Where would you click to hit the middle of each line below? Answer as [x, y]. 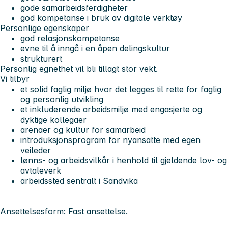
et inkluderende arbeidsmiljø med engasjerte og [111, 109]
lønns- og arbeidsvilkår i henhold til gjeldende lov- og [124, 160]
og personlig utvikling [62, 99]
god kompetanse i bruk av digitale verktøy [101, 18]
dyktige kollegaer [53, 119]
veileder [36, 150]
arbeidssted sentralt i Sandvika [79, 180]
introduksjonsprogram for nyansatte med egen [110, 140]
